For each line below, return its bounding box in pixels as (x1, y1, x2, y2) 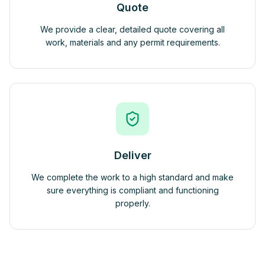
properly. (115, 198, 150, 208)
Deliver (114, 149, 151, 161)
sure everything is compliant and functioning (46, 185, 219, 195)
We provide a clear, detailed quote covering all (40, 24, 225, 34)
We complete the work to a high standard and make (31, 172, 234, 182)
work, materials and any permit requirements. (45, 37, 220, 47)
